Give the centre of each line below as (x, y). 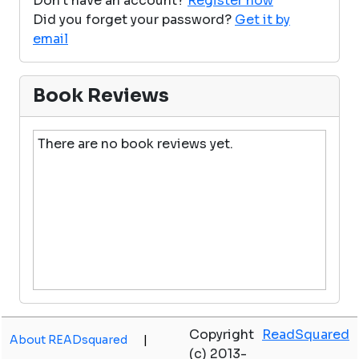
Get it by (262, 19)
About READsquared (69, 339)
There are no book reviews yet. (135, 143)
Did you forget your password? (132, 19)
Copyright (222, 334)
